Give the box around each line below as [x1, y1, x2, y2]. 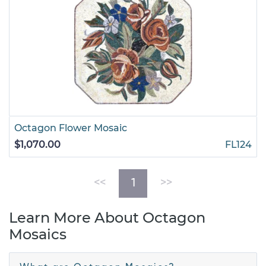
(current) [134, 177, 181, 189]
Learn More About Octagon [9, 209, 205, 226]
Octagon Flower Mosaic [14, 122, 127, 134]
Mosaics [9, 226, 66, 243]
